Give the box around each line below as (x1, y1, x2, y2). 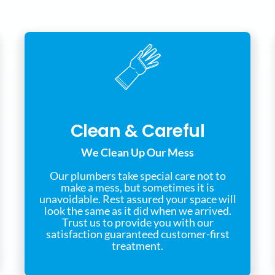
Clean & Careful (70, 119, 205, 144)
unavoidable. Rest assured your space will (39, 192, 236, 206)
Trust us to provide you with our (61, 215, 214, 230)
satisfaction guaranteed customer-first (45, 227, 230, 241)
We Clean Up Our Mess (81, 145, 194, 160)
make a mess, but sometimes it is (61, 180, 214, 195)
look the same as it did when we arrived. (44, 204, 231, 218)
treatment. (112, 239, 163, 253)
